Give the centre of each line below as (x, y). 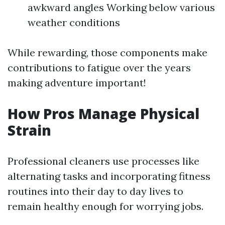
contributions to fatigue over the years (99, 68)
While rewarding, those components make (107, 52)
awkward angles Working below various (121, 7)
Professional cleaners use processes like (103, 161)
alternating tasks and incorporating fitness (109, 176)
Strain (29, 130)
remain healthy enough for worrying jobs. (105, 206)
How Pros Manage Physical (103, 114)
